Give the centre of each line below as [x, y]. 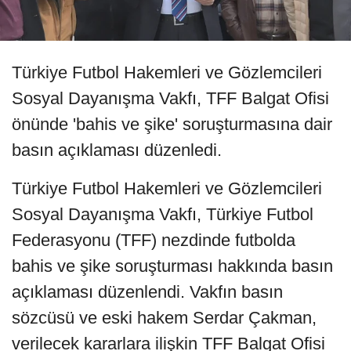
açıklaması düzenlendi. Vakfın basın [147, 292]
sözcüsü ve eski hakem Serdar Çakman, [164, 318]
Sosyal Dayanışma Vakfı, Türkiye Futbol [163, 215]
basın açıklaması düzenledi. [117, 150]
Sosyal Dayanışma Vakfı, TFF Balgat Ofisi [170, 99]
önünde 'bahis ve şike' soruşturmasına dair [172, 125]
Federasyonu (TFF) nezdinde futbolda [154, 241]
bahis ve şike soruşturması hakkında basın [172, 266]
